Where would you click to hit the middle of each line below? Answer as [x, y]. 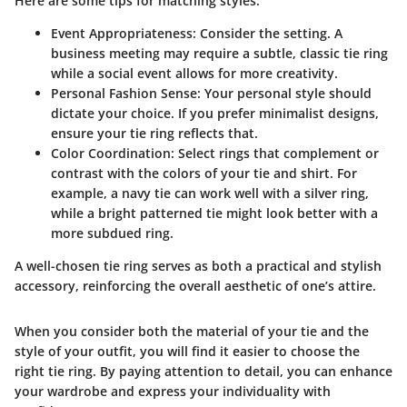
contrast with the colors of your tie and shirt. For [204, 173]
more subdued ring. [112, 233]
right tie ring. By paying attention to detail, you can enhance [203, 371]
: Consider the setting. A [268, 33]
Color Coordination [111, 153]
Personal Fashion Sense [124, 93]
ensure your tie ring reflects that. [154, 133]
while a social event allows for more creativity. [194, 73]
